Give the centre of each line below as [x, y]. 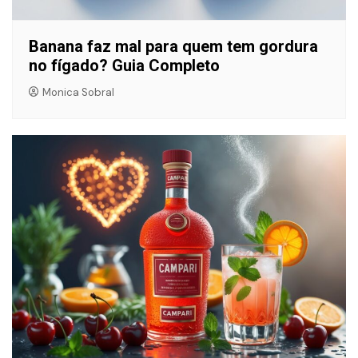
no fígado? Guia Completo [124, 65]
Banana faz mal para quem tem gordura [173, 46]
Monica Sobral [79, 92]
